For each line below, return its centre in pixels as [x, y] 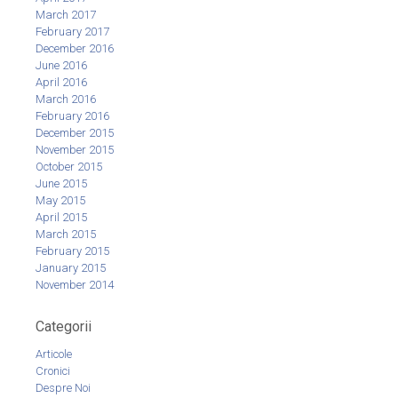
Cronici [53, 371]
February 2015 [72, 251]
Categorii [64, 326]
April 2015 [61, 217]
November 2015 [75, 149]
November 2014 [75, 284]
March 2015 [66, 234]
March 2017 [66, 14]
